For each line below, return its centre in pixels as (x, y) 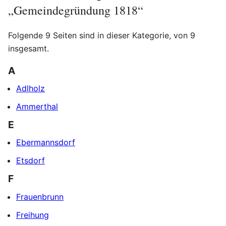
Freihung (33, 215)
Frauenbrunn (40, 196)
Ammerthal (37, 107)
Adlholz (31, 89)
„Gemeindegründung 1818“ (76, 10)
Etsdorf (31, 161)
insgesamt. (29, 48)
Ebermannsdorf (46, 143)
